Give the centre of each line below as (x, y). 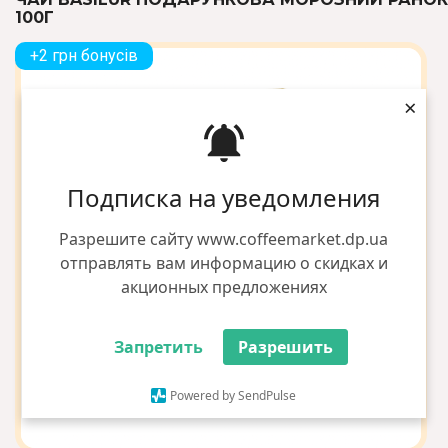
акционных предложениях (223, 287)
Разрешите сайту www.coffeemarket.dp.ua (224, 239)
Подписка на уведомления (224, 198)
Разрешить (286, 347)
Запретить (159, 347)
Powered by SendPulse (233, 396)
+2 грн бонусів (84, 55)
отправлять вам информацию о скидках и (223, 263)
